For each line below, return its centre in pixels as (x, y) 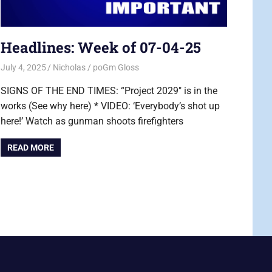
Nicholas (70, 68)
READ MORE (30, 148)
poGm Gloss (116, 68)
